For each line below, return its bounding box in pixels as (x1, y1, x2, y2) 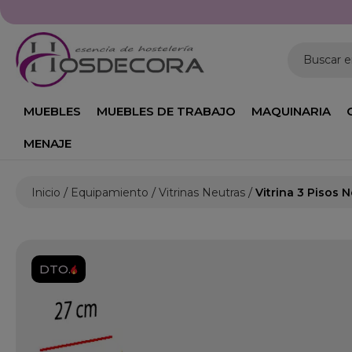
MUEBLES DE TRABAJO (97, 104, 236, 119)
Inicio (31, 185, 60, 200)
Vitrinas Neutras (159, 185, 245, 200)
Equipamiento (71, 185, 148, 200)
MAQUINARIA (251, 104, 331, 119)
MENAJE (24, 136, 71, 151)
